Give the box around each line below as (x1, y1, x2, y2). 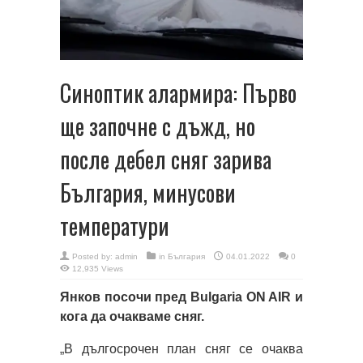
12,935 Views (72, 263, 123, 273)
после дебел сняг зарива (60, 142, 271, 176)
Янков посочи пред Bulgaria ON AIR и (60, 289, 303, 304)
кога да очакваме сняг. (60, 309, 204, 323)
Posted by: (72, 251, 115, 261)
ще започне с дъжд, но (60, 109, 255, 143)
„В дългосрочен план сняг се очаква (60, 341, 303, 356)
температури (60, 208, 169, 242)
